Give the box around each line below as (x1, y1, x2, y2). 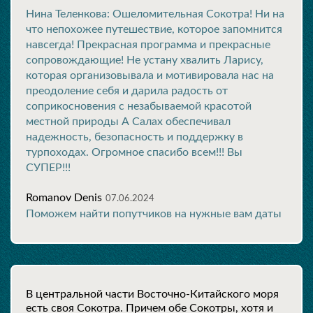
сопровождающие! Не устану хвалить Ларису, (26, 54, 263, 66)
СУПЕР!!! (26, 162, 71, 173)
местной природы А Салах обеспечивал (26, 116, 231, 127)
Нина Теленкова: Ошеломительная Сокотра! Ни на (26, 8, 284, 20)
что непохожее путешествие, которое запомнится (26, 24, 282, 35)
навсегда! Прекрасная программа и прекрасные (26, 39, 270, 50)
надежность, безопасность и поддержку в (26, 131, 243, 143)
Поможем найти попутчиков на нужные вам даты (26, 208, 282, 219)
